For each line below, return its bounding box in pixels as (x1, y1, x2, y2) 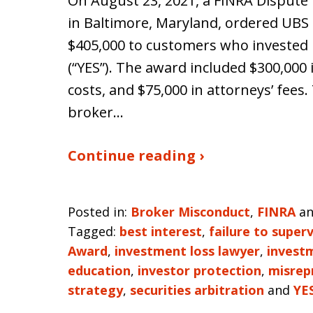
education (68, 262, 131, 279)
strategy (68, 282, 123, 298)
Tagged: (68, 223, 116, 240)
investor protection (138, 262, 261, 279)
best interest (119, 223, 202, 240)
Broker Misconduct (131, 203, 250, 220)
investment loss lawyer (115, 242, 260, 259)
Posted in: (68, 203, 127, 220)
